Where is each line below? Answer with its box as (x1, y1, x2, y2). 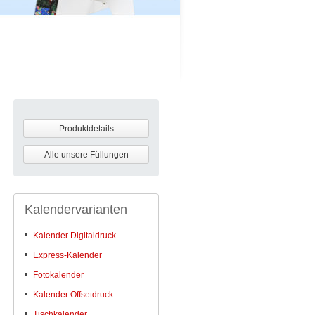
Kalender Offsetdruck (33, 290, 113, 300)
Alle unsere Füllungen (44, 149, 129, 160)
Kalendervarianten (25, 202, 127, 217)
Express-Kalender (33, 250, 102, 261)
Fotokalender (33, 270, 84, 281)
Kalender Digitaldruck (33, 231, 116, 241)
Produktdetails (58, 123, 114, 134)
